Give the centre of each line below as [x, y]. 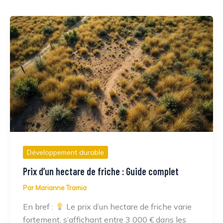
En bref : [39, 207]
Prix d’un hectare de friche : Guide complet [101, 171]
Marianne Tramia [61, 188]
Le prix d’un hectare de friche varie [128, 207]
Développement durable [65, 152]
